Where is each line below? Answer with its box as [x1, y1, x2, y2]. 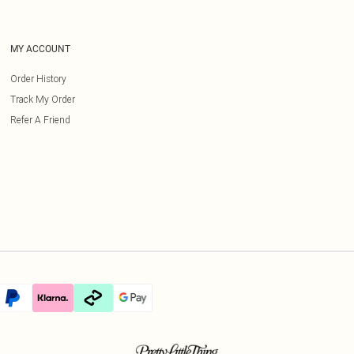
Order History [10, 73, 66, 85]
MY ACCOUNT [10, 43, 70, 55]
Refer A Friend [10, 114, 70, 126]
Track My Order [10, 93, 75, 105]
